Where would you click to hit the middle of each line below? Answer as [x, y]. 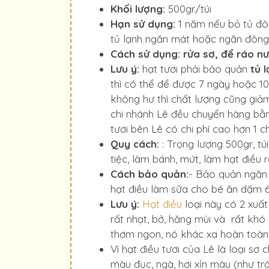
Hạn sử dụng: [143, 24]
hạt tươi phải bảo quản [195, 69]
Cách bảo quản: [150, 174]
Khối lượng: [138, 9]
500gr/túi [188, 9]
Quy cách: [135, 144]
